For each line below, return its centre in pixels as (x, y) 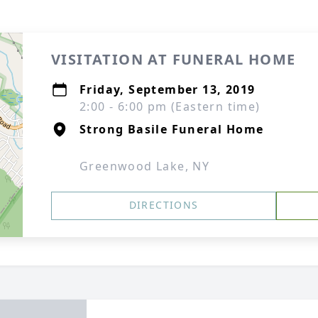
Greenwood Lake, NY (145, 166)
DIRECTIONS (164, 205)
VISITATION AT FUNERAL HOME (174, 59)
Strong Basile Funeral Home (172, 129)
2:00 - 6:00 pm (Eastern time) (170, 106)
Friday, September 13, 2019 (168, 89)
